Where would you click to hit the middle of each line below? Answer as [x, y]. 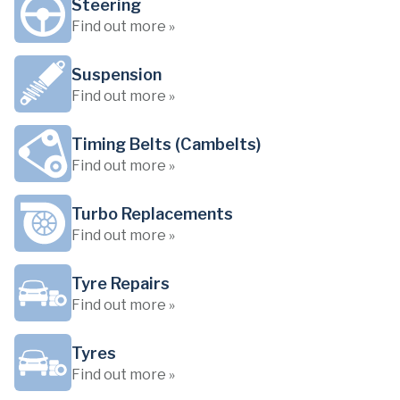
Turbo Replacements [152, 214]
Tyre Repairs [121, 283]
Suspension [117, 75]
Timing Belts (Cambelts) [166, 144]
